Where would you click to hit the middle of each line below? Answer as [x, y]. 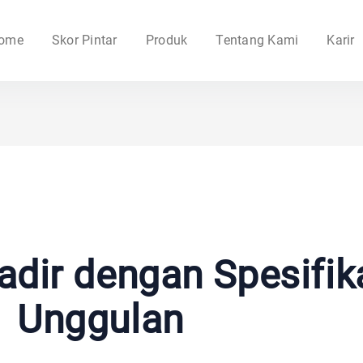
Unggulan [100, 320]
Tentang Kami [257, 40]
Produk [167, 40]
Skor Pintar [84, 40]
